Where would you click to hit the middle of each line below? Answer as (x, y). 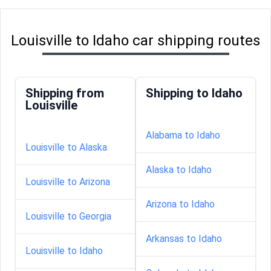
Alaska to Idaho (179, 169)
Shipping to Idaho (194, 93)
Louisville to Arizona (68, 181)
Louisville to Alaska (66, 147)
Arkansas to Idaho (184, 238)
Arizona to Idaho (180, 204)
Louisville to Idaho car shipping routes (135, 40)
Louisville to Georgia (68, 216)
